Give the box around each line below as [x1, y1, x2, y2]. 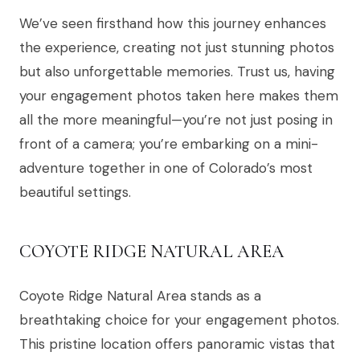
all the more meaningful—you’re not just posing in [19, 110, 333, 129]
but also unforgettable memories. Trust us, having [19, 62, 335, 80]
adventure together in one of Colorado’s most [19, 158, 313, 177]
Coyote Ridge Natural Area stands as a [19, 286, 261, 305]
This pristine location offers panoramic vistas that [19, 334, 335, 353]
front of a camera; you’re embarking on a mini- [19, 134, 318, 153]
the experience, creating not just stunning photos [19, 38, 334, 56]
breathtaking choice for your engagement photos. [19, 310, 339, 329]
